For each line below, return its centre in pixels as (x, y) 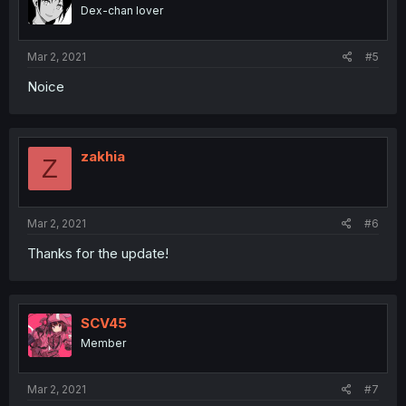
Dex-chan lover (122, 10)
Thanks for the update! (98, 253)
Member (103, 343)
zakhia (103, 157)
